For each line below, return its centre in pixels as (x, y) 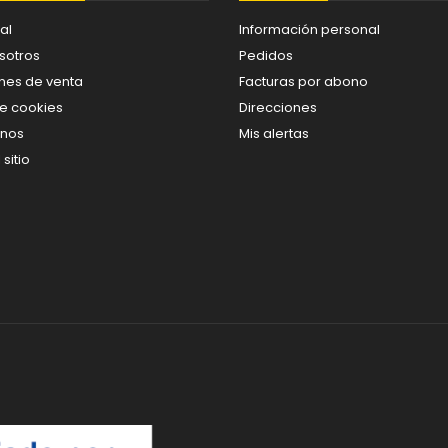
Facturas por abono (303, 81)
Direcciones (278, 107)
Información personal (309, 29)
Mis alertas (274, 133)
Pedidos (266, 55)
